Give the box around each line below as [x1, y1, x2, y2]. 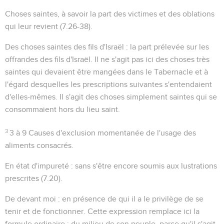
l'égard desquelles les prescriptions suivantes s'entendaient [5, 80, 212, 88]
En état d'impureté [5, 161, 69, 170]
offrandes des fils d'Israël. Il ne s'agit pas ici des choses [5, 55, 196, 63]
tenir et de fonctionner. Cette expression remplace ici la [5, 207, 199, 215]
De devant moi [5, 194, 56, 203]
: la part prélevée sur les [124, 42, 209, 51]
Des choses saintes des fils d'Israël [5, 42, 124, 51]
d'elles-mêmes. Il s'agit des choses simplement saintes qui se [5, 92, 217, 101]
